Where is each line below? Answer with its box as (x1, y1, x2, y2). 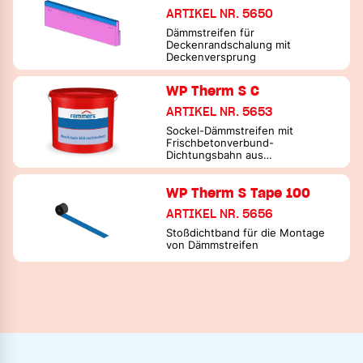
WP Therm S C (166, 82, 260, 99)
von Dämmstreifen (166, 238, 259, 251)
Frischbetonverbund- (166, 136, 275, 149)
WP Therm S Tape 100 (166, 184, 311, 201)
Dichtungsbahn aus (166, 148, 264, 161)
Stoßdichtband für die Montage (166, 226, 326, 239)
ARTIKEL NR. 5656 (166, 206, 274, 221)
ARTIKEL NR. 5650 (166, 6, 274, 21)
